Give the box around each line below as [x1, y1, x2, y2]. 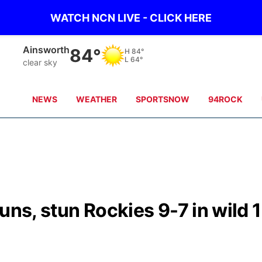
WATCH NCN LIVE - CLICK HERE [50, 11, 212, 24]
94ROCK [208, 94, 243, 104]
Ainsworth [23, 43, 70, 56]
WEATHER [76, 94, 118, 104]
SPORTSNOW [136, 94, 190, 104]
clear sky [23, 57, 58, 67]
